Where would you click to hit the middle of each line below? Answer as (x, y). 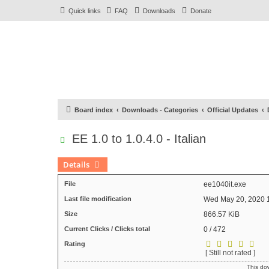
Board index (94, 110)
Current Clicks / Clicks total (107, 229)
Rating (75, 244)
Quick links (85, 11)
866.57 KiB (221, 214)
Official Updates (233, 110)
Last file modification (98, 199)
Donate (201, 11)
